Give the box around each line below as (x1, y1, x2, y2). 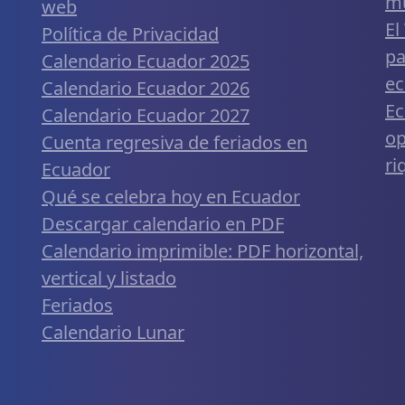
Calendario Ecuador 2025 (42, 48, 250, 73)
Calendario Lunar (42, 319, 184, 344)
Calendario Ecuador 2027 (42, 102, 250, 127)
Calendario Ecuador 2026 (42, 75, 250, 100)
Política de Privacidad (42, 21, 219, 46)
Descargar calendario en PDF (42, 211, 284, 236)
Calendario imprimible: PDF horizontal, (42, 238, 363, 263)
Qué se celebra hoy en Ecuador (42, 184, 300, 209)
